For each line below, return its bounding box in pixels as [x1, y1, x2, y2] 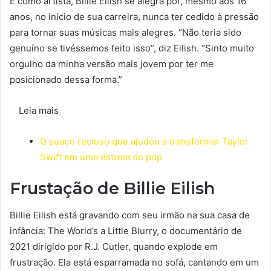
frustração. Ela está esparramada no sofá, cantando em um [10, 256, 259, 269]
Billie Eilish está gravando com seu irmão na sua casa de [10, 209, 250, 221]
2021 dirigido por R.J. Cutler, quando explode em [10, 241, 218, 253]
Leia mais [19, 104, 59, 116]
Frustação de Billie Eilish [10, 178, 215, 198]
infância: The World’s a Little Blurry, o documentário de [10, 225, 242, 237]
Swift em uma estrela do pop [40, 151, 162, 163]
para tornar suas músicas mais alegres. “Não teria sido [10, 26, 241, 38]
